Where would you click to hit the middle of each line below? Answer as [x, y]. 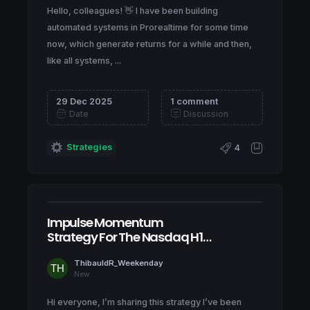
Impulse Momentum [105, 223]
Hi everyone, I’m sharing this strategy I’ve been [144, 302]
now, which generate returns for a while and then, [149, 44]
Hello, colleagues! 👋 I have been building [133, 10]
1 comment [194, 101]
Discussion [205, 113]
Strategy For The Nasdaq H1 [125, 237]
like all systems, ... [84, 60]
